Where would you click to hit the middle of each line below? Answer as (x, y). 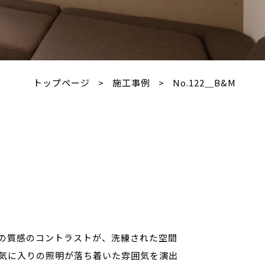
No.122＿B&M (204, 82)
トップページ (62, 82)
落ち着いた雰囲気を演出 (126, 256)
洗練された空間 (144, 238)
